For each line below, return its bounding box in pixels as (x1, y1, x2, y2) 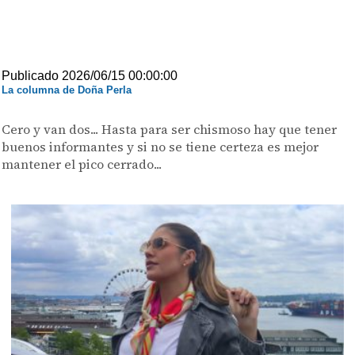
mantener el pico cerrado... (2, 155, 162, 173)
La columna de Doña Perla (2, 84, 132, 96)
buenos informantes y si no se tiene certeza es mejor (2, 138, 319, 155)
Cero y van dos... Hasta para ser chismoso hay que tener (2, 120, 338, 138)
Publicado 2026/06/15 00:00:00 (2, 69, 178, 82)
